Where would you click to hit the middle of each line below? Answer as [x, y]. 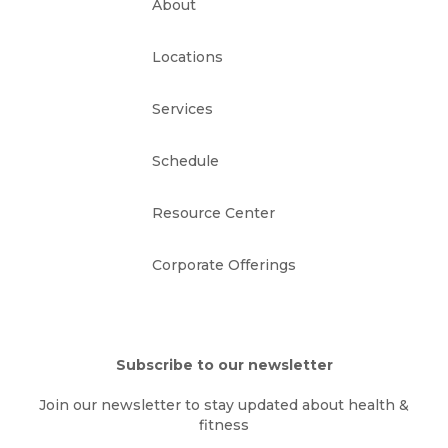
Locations [187, 57]
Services [182, 109]
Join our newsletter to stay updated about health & [224, 405]
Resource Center [213, 213]
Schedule [185, 161]
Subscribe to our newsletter [224, 365]
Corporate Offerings [224, 265]
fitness [224, 425]
